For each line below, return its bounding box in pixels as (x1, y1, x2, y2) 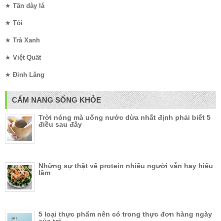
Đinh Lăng (13, 71, 44, 79)
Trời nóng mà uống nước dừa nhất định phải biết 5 (38, 113, 211, 122)
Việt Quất (13, 54, 41, 62)
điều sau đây (38, 120, 82, 129)
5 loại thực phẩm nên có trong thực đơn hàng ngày (38, 210, 212, 219)
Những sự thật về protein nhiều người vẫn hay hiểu (38, 162, 213, 170)
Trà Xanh (13, 37, 40, 44)
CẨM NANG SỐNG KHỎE (12, 96, 101, 105)
